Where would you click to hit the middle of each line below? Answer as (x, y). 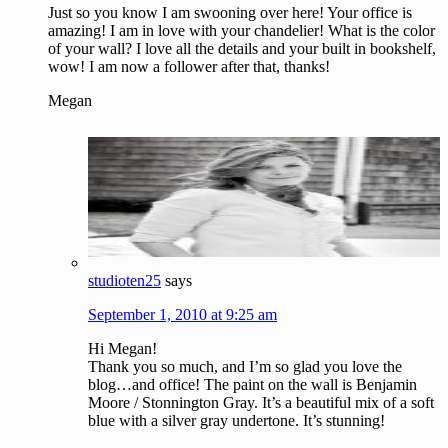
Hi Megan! (122, 348)
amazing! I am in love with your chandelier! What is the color (241, 31)
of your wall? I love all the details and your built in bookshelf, (242, 49)
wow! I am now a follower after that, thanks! (189, 67)
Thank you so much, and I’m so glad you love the (245, 366)
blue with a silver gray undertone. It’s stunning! (236, 420)
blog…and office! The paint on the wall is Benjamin (252, 384)
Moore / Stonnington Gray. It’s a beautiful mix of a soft (261, 402)
